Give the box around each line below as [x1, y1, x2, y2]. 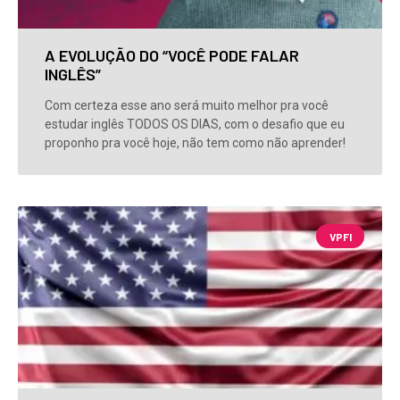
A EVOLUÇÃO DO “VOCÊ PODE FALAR [45, 46, 299, 66]
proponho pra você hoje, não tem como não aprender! [45, 136, 346, 151]
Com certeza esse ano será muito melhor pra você [45, 98, 329, 113]
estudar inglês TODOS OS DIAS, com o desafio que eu [45, 117, 345, 132]
